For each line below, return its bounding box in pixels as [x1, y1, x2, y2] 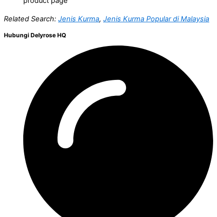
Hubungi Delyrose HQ [4, 31, 66, 39]
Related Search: [4, 15, 58, 24]
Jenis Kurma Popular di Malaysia [103, 15, 209, 24]
